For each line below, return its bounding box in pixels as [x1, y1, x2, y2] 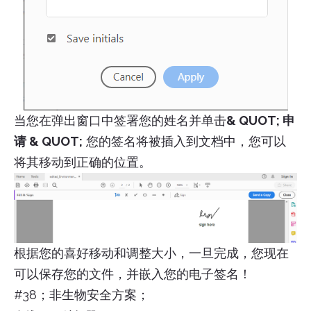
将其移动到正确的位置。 [14, 154, 151, 169]
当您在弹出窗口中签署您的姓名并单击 [14, 112, 226, 128]
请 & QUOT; [14, 133, 83, 149]
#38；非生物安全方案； [14, 287, 149, 302]
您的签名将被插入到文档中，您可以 [83, 133, 286, 149]
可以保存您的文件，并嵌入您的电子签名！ [14, 266, 251, 281]
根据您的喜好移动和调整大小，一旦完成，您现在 [14, 245, 289, 260]
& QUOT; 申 [226, 112, 295, 128]
